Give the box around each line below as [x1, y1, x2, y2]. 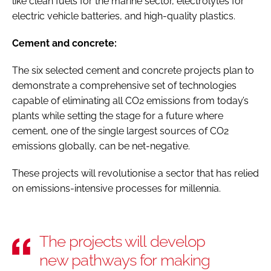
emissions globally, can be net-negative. [12, 140, 190, 152]
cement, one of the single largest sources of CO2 [12, 125, 229, 137]
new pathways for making [39, 250, 211, 269]
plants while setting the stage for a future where [12, 109, 223, 122]
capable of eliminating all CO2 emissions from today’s [12, 94, 249, 106]
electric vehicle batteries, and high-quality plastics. [12, 10, 240, 22]
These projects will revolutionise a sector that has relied [12, 167, 259, 179]
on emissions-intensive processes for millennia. [12, 182, 223, 194]
